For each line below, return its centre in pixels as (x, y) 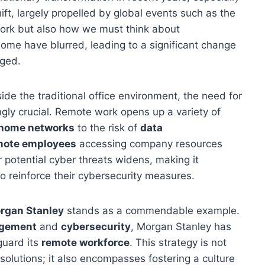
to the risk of (107, 127)
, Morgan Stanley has (181, 226)
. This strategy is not (178, 242)
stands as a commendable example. (152, 210)
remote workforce (85, 242)
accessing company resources (149, 143)
